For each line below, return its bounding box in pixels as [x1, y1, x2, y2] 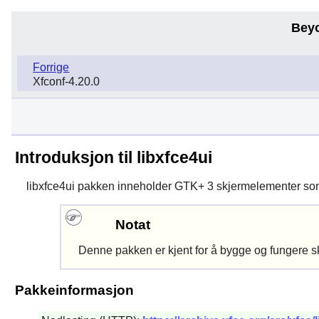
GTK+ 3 [174, 179, 214, 192]
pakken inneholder [74, 179, 174, 192]
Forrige [33, 61, 70, 73]
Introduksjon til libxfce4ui [14, 147, 212, 167]
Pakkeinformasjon [14, 283, 134, 298]
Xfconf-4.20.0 [33, 75, 100, 88]
